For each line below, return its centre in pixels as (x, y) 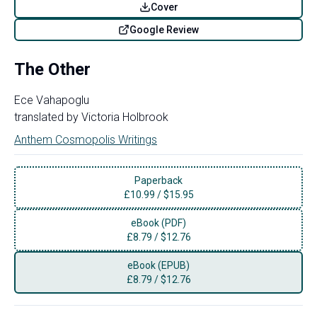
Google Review (164, 29)
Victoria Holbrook (125, 117)
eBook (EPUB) (158, 265)
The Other (52, 69)
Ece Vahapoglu (52, 100)
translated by (46, 117)
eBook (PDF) (158, 223)
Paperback (158, 180)
